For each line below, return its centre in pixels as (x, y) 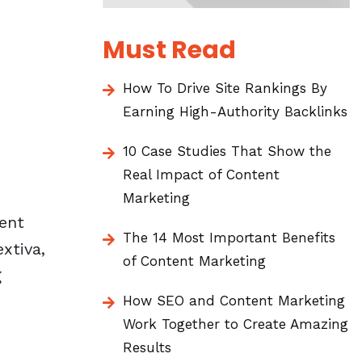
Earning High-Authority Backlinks (235, 112)
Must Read (169, 50)
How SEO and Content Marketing (234, 301)
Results (147, 347)
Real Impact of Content (201, 175)
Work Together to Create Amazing (236, 324)
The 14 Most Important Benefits (229, 238)
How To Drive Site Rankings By (225, 88)
